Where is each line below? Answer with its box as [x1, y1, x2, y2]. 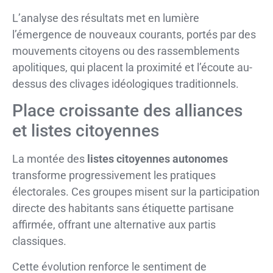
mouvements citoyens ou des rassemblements [12, 44, 239, 57]
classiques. [12, 235, 66, 248]
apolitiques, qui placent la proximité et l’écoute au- [12, 60, 252, 74]
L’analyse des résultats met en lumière [12, 11, 199, 24]
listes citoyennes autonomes [87, 152, 228, 166]
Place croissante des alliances [12, 101, 243, 121]
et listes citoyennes [12, 121, 159, 141]
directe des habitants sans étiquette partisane [12, 202, 234, 215]
